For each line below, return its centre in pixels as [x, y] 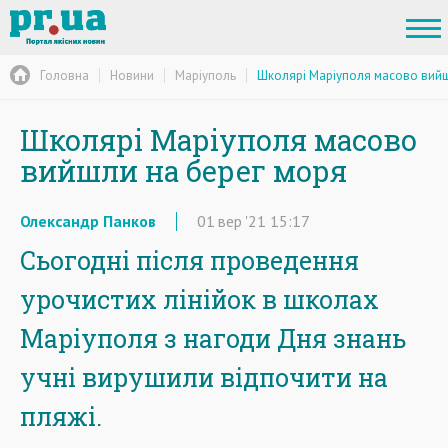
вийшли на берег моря [183, 171]
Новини [132, 75]
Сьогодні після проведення [189, 260]
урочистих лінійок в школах [199, 299]
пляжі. [61, 416]
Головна [64, 75]
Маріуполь [205, 75]
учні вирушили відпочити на [204, 377]
